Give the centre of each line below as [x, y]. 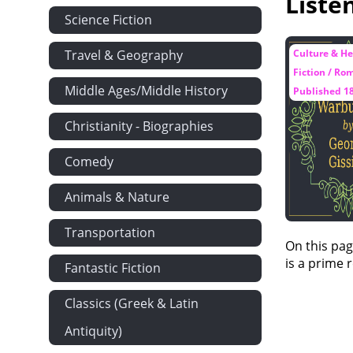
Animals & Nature [117, 197]
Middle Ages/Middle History [146, 91]
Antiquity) [93, 331]
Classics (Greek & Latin [132, 303]
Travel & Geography [124, 55]
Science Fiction [108, 20]
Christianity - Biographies [139, 126]
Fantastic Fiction [113, 268]
